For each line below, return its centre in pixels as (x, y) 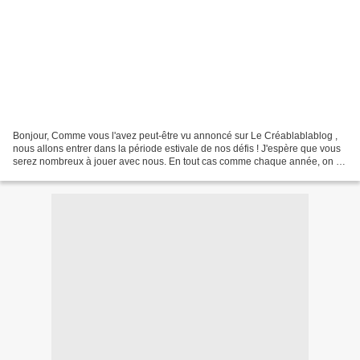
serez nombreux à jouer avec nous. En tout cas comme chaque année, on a (177, 161)
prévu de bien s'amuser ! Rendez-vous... (100, 174)
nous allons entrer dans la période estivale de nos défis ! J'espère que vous (177, 148)
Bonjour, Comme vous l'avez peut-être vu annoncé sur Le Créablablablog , (175, 135)
